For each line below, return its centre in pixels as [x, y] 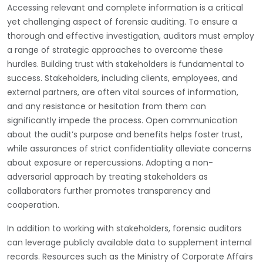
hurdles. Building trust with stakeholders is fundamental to [126, 64]
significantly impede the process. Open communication [122, 120]
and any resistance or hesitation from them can [107, 106]
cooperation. [33, 205]
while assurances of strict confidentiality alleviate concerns [129, 148]
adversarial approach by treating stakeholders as [107, 176]
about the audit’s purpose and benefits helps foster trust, [125, 134]
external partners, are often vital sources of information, [123, 92]
